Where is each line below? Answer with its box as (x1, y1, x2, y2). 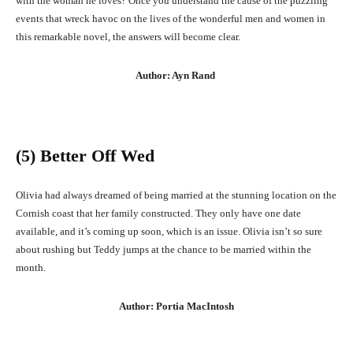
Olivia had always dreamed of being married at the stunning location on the (16, 189, 336, 202)
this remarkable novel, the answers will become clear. (16, 31, 240, 43)
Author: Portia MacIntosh (119, 300, 234, 313)
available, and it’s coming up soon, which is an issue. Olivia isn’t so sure (16, 225, 322, 238)
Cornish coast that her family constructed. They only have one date (16, 207, 301, 220)
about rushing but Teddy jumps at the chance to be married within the (16, 243, 311, 256)
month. (16, 262, 46, 274)
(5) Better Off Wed (16, 146, 154, 166)
